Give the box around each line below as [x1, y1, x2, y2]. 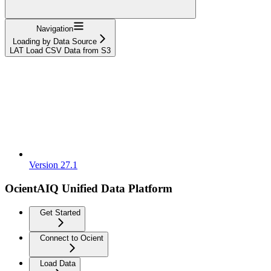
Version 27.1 [29, 159, 77, 170]
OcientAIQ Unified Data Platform [5, 181, 172, 195]
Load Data [40, 259, 76, 269]
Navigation [36, 24, 73, 33]
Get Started [40, 208, 80, 218]
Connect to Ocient [40, 233, 103, 243]
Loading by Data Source [13, 36, 97, 46]
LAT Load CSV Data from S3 [10, 45, 111, 55]
